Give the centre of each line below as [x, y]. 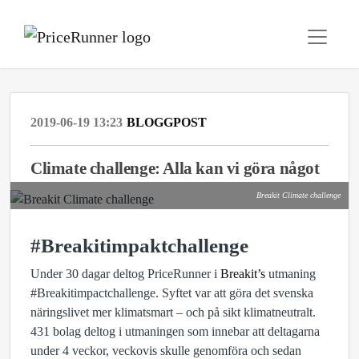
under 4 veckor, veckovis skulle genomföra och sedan [166, 351]
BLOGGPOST [167, 122]
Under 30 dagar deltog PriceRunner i [125, 274]
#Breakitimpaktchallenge [139, 246]
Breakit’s [243, 274]
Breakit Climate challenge [298, 195]
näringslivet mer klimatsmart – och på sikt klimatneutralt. [173, 312]
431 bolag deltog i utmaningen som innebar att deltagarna [175, 331]
